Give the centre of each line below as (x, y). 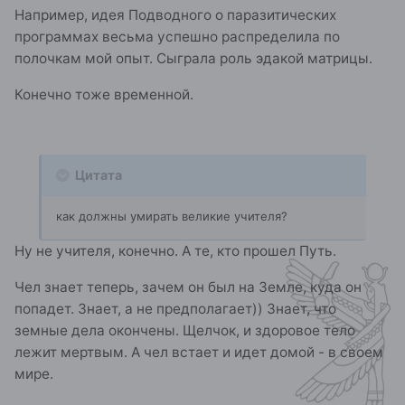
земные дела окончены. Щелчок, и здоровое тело (185, 330)
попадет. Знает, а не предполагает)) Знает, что (175, 308)
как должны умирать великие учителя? (172, 217)
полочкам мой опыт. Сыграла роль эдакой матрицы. (193, 59)
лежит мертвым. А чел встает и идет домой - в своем (199, 352)
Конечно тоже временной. (104, 94)
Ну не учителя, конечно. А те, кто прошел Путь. (175, 251)
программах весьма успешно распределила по (177, 37)
